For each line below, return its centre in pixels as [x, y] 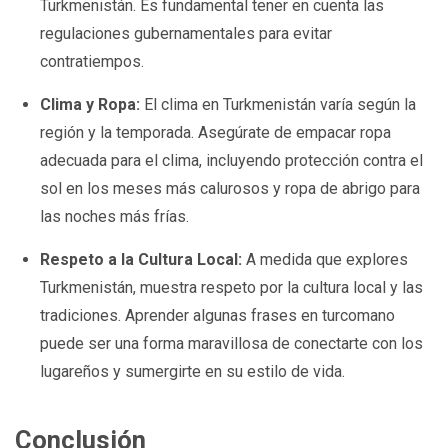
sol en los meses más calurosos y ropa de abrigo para [230, 189]
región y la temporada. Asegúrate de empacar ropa [216, 133]
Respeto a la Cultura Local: [141, 260]
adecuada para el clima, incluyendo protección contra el [232, 161]
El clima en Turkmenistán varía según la [278, 105]
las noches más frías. [115, 217]
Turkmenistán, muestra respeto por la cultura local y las [232, 288]
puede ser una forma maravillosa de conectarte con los [232, 344]
